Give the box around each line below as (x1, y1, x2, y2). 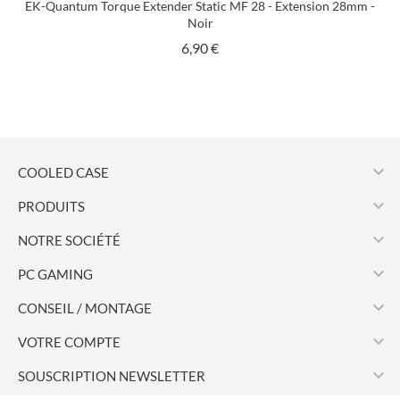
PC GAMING (18, 266, 93, 282)
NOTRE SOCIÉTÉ (18, 232, 121, 248)
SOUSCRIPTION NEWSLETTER (18, 368, 205, 384)
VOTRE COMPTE (18, 334, 121, 350)
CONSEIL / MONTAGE (18, 300, 152, 316)
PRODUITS (18, 198, 85, 214)
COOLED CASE (18, 164, 109, 180)
